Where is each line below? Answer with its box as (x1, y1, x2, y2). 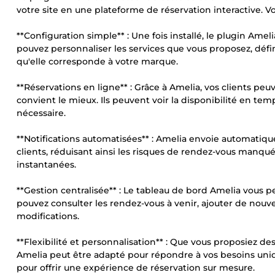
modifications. (17, 211, 79, 222)
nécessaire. (17, 107, 66, 118)
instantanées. (17, 159, 76, 170)
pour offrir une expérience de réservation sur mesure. (17, 262, 255, 273)
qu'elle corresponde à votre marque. (17, 56, 178, 67)
